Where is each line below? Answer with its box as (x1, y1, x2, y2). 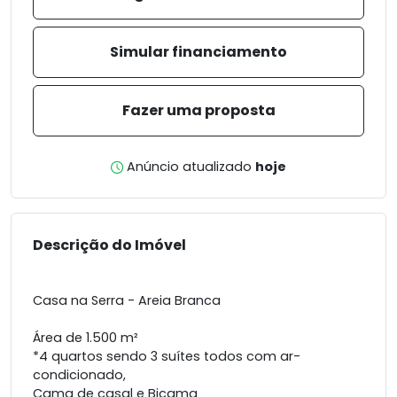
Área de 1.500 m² (33, 329, 138, 347)
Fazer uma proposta (121, 100, 276, 121)
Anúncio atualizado (127, 158, 252, 176)
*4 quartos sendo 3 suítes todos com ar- (33, 347, 300, 366)
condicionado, (33, 366, 126, 385)
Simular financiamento (110, 42, 287, 63)
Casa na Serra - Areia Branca (33, 292, 221, 310)
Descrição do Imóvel (33, 235, 186, 256)
